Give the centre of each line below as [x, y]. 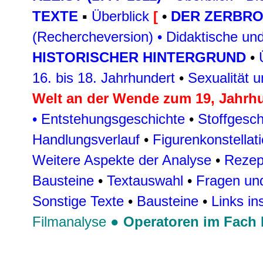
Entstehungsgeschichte [113, 119]
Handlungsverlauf [86, 139]
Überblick [122, 16]
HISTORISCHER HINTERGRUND [141, 57]
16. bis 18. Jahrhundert [104, 78]
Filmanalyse [69, 222]
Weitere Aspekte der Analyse [122, 160]
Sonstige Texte [78, 201]
